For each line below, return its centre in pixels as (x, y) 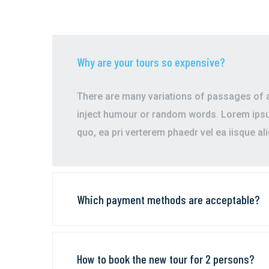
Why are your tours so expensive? (151, 62)
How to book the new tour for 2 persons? (165, 258)
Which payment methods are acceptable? (168, 199)
